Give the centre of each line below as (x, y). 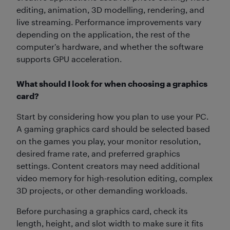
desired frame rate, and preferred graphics (98, 153)
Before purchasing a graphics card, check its (102, 210)
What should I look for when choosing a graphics (112, 83)
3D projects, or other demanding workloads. (102, 190)
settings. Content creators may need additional (108, 165)
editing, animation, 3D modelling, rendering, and (110, 9)
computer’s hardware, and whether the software (110, 46)
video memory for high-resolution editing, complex (114, 178)
